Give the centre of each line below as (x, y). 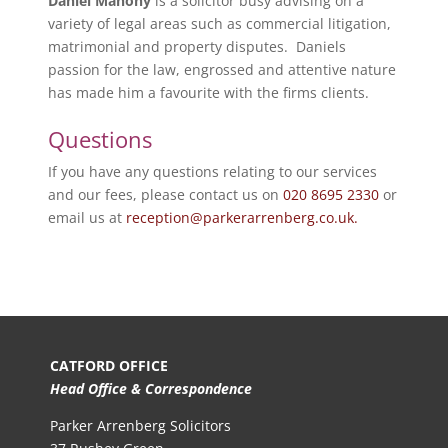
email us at (86, 217)
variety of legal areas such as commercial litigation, (219, 23)
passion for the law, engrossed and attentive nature (221, 69)
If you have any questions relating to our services (212, 171)
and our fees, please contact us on (165, 194)
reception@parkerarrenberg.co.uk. (241, 217)
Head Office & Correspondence (152, 388)
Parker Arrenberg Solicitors (140, 425)
